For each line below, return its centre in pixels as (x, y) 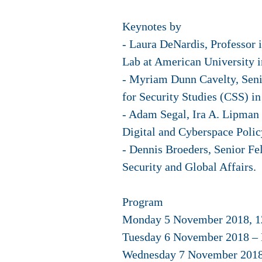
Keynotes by (152, 26)
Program (143, 202)
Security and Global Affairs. (189, 167)
